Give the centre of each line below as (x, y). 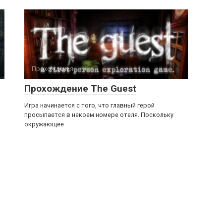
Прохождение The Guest (80, 88)
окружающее (44, 124)
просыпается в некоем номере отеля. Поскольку (99, 115)
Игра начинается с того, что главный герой (89, 105)
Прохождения (53, 69)
